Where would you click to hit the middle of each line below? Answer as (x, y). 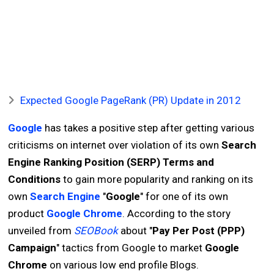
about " (135, 231)
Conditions (35, 179)
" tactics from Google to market (131, 248)
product (28, 213)
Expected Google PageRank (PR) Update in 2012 (131, 100)
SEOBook (96, 231)
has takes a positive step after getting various (149, 128)
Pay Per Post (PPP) (199, 231)
